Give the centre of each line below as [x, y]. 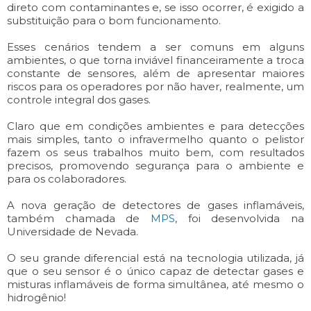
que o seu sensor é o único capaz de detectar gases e [155, 271]
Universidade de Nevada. [73, 231]
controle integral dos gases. [79, 99]
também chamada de [79, 218]
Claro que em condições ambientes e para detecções [155, 126]
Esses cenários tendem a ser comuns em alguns [155, 47]
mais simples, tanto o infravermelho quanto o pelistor [155, 139]
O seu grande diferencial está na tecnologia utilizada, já [155, 258]
